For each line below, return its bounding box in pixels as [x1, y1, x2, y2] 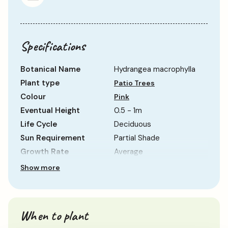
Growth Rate [20, 147, 69, 157]
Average [114, 147, 143, 157]
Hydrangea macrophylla [114, 64, 195, 75]
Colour [20, 92, 46, 102]
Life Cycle [20, 119, 57, 130]
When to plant [20, 207, 89, 224]
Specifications [20, 38, 85, 55]
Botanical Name [20, 64, 80, 75]
